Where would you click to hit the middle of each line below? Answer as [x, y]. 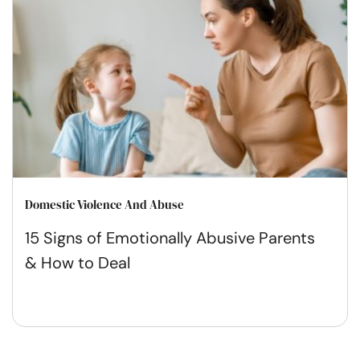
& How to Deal [78, 262]
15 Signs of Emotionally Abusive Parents [170, 237]
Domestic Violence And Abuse [104, 204]
